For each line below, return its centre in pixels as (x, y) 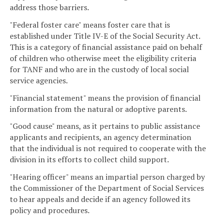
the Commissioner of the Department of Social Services (107, 188)
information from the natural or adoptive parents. (98, 109)
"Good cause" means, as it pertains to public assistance (105, 126)
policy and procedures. (50, 210)
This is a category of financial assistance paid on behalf (106, 47)
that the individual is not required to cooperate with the (108, 148)
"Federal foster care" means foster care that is (90, 24)
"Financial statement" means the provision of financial (105, 98)
